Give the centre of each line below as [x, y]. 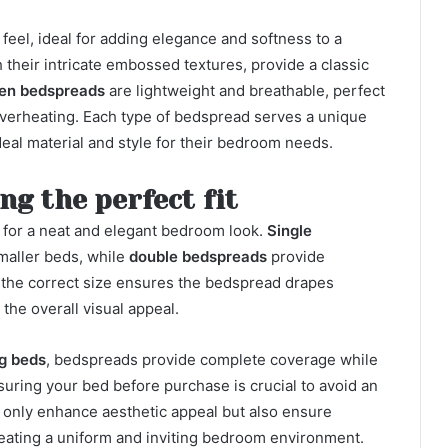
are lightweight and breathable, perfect [245, 90]
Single [289, 230]
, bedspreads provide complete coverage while [212, 359]
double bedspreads [198, 256]
